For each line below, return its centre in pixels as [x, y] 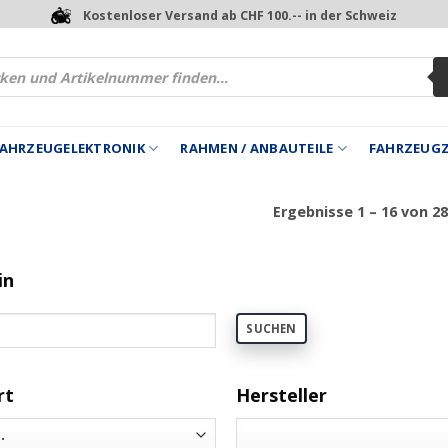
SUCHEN [271, 329]
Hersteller [281, 394]
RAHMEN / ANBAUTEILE [257, 148]
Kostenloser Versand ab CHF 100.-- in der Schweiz [240, 15]
